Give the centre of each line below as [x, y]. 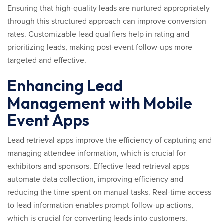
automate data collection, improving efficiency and [95, 179]
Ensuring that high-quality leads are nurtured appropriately [109, 8]
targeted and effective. [47, 60]
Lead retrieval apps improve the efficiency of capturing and [110, 140]
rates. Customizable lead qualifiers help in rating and [98, 34]
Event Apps [48, 120]
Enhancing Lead [65, 85]
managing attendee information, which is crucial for [97, 153]
